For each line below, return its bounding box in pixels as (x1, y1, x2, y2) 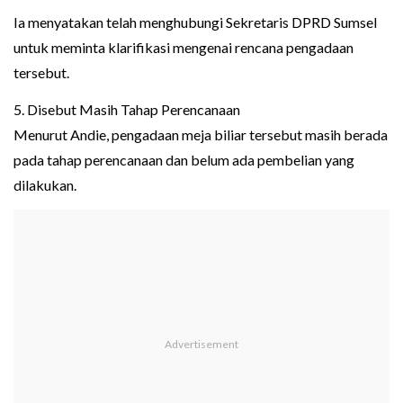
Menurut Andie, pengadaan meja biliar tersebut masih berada (13, 126, 388, 144)
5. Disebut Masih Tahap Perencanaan (13, 101, 240, 119)
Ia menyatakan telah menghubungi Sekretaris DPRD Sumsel (13, 13, 377, 31)
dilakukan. (13, 176, 76, 194)
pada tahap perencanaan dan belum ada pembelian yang (13, 151, 354, 169)
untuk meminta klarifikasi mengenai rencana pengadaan (13, 39, 354, 57)
